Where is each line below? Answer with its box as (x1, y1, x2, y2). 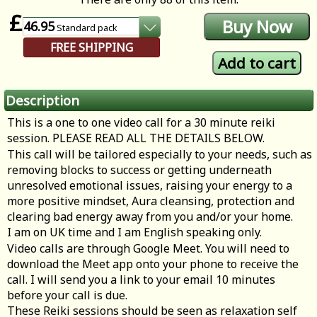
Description (6, 91, 79, 110)
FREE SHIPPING (50, 40, 133, 56)
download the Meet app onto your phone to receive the (7, 256, 299, 272)
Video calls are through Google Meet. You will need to (7, 241, 289, 257)
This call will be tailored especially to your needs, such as (7, 146, 312, 163)
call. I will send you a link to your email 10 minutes (7, 272, 275, 288)
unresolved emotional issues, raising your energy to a (7, 178, 292, 194)
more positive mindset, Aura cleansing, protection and (7, 193, 294, 209)
